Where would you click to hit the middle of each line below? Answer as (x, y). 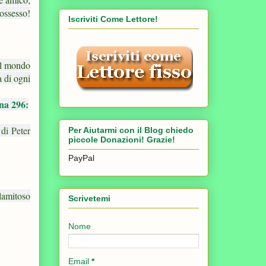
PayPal (81, 158)
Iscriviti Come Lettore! (113, 19)
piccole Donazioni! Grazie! (122, 139)
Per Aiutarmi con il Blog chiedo (131, 130)
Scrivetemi (89, 199)
